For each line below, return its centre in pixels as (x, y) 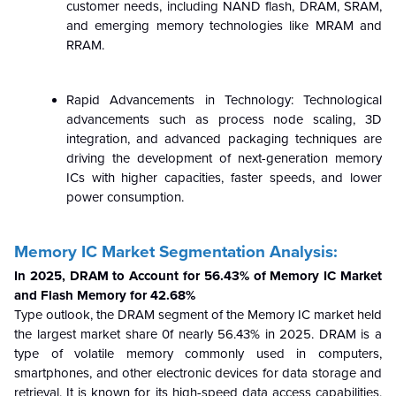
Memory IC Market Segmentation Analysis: (176, 251)
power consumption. (125, 197)
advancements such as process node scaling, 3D (224, 119)
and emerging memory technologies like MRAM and (224, 25)
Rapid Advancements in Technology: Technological (224, 99)
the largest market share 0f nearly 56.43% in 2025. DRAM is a (198, 334)
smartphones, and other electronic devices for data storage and (198, 373)
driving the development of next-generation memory (224, 158)
